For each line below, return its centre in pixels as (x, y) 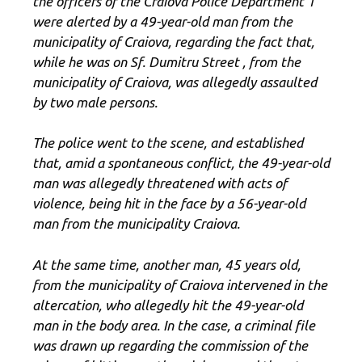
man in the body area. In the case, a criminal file (174, 325)
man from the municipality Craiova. (136, 224)
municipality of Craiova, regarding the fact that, (173, 41)
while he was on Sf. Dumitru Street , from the (166, 61)
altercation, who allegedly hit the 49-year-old (168, 305)
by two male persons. (95, 102)
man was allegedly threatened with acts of (160, 183)
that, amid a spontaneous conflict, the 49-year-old (181, 163)
